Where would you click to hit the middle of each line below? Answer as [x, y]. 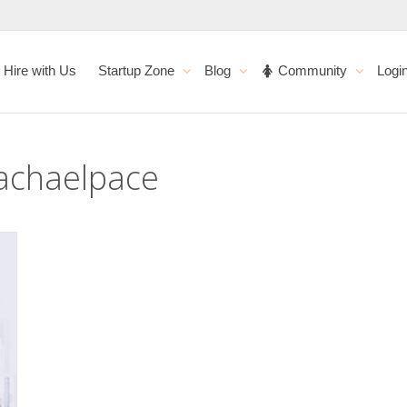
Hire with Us [40, 70]
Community [313, 70]
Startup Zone [139, 70]
